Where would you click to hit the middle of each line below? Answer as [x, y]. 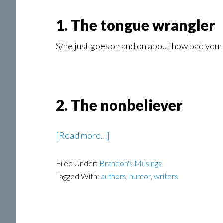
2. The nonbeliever [119, 105]
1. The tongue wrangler [135, 25]
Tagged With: [78, 176]
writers [166, 176]
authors [113, 176]
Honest [123, 149]
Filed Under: [77, 163]
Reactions [128, 178]
